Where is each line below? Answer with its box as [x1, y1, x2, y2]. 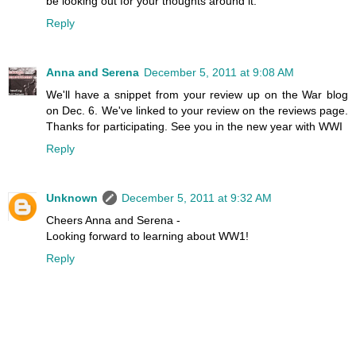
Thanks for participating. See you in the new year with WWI [46, 119, 342, 133]
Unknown [46, 191, 98, 204]
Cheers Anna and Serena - [46, 213, 180, 226]
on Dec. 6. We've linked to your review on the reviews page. [46, 103, 348, 117]
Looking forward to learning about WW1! [46, 229, 249, 242]
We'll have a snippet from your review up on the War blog [46, 87, 348, 101]
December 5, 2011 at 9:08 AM [144, 65, 294, 79]
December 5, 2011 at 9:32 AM [122, 191, 272, 204]
